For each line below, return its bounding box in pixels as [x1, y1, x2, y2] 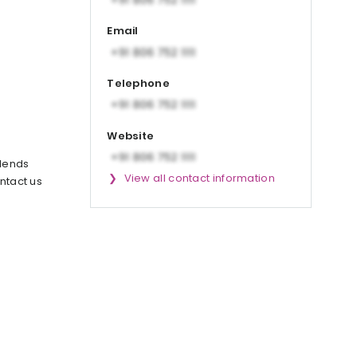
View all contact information [124, 171, 275, 186]
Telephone [107, 75, 170, 91]
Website [107, 127, 155, 143]
